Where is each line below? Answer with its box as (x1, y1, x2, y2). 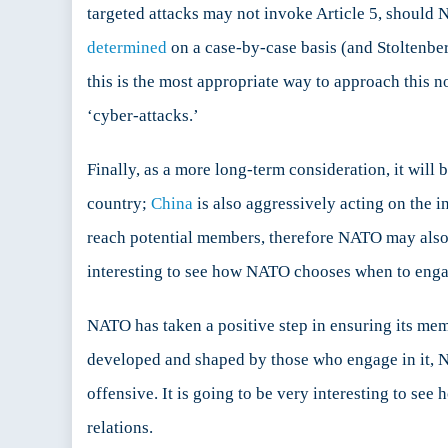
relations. (87, 418, 153, 438)
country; (87, 194, 151, 214)
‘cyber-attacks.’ (87, 106, 199, 126)
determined (87, 38, 167, 58)
